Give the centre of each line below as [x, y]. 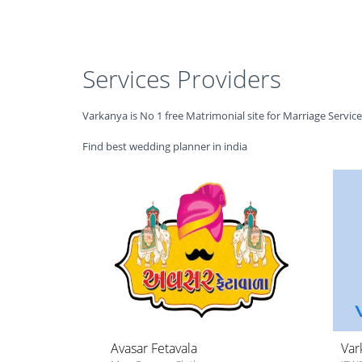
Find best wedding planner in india [165, 146]
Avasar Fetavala [154, 348]
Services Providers [182, 79]
